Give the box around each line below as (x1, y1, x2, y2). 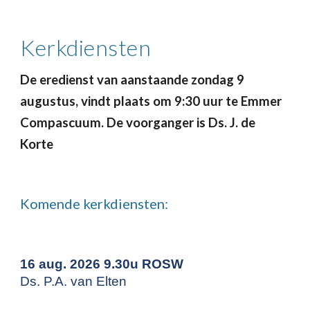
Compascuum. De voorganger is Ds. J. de (20, 115, 256, 130)
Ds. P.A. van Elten (20, 274, 127, 289)
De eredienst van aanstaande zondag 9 (20, 72, 245, 87)
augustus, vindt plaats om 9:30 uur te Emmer (20, 93, 282, 109)
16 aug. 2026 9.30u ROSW (20, 257, 184, 271)
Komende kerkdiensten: (20, 195, 169, 212)
